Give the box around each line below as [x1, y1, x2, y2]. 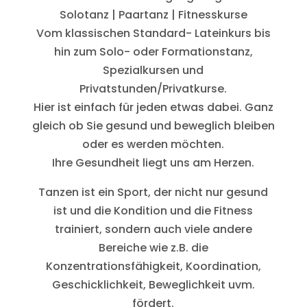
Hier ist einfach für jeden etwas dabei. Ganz [33, 99, 273, 115]
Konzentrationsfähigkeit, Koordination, [45, 258, 261, 274]
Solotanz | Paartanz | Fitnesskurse [59, 6, 247, 23]
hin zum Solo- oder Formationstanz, [53, 43, 253, 60]
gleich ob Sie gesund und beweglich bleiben [32, 117, 275, 134]
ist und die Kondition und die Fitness [53, 202, 254, 219]
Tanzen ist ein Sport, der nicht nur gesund [38, 184, 269, 200]
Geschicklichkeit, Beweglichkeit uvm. [51, 276, 255, 293]
